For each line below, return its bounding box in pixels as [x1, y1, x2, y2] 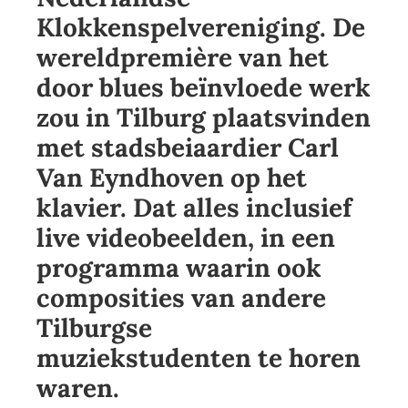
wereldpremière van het [36, 41, 329, 75]
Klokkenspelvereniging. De [36, 11, 365, 45]
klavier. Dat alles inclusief [36, 191, 352, 225]
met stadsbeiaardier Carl [36, 131, 339, 165]
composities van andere [36, 281, 326, 315]
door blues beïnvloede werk [36, 71, 371, 105]
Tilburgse [36, 311, 152, 345]
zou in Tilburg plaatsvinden [36, 101, 371, 135]
